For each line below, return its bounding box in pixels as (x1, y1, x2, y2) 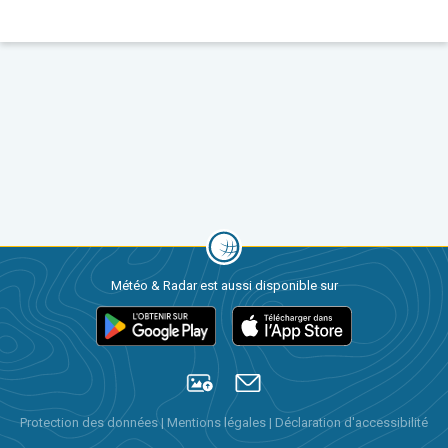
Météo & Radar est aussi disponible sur (110, 278, 338, 293)
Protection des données (20, 415, 161, 430)
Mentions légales (167, 415, 269, 430)
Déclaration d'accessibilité (275, 415, 428, 430)
